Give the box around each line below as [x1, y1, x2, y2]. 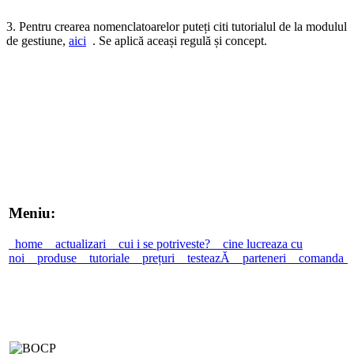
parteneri [236, 251, 292, 265]
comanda [292, 251, 350, 265]
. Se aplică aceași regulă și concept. [86, 33, 267, 47]
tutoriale [83, 251, 136, 265]
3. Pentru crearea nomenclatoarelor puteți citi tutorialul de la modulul [6, 19, 347, 33]
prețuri [136, 251, 181, 265]
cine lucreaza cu [217, 237, 303, 250]
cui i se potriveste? [112, 237, 217, 250]
